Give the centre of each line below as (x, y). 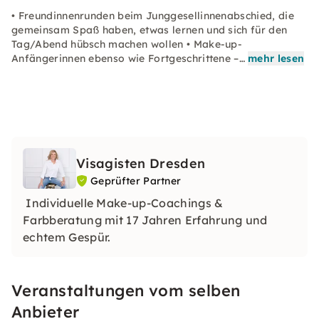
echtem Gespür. (67, 237)
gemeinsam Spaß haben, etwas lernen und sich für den (150, 30)
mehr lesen (276, 58)
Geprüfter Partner (136, 181)
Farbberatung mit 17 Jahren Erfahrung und (145, 220)
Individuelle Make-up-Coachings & (123, 203)
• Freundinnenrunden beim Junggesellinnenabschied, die (153, 16)
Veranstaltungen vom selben (126, 290)
